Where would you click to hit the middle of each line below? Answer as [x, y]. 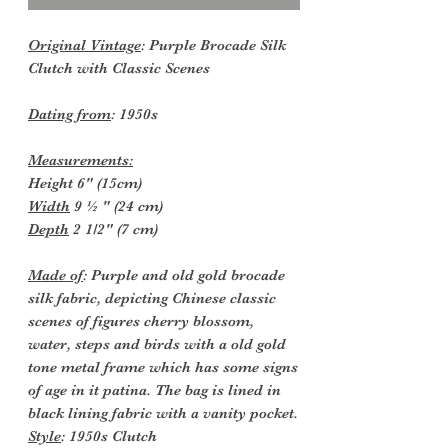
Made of [55, 275]
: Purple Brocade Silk [213, 45]
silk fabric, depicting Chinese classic [152, 298]
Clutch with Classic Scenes [119, 68]
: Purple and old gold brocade [184, 275]
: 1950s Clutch [109, 436]
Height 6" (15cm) [85, 183]
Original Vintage [84, 45]
